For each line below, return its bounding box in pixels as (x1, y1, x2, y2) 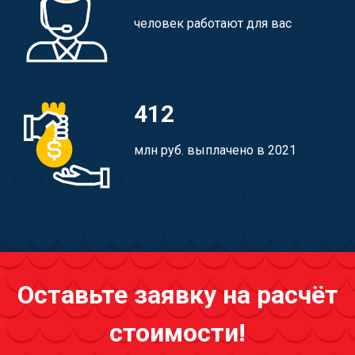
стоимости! (109, 318, 246, 349)
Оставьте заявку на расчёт (17, 280, 338, 311)
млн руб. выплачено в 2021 (134, 142, 297, 158)
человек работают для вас (134, 16, 292, 32)
